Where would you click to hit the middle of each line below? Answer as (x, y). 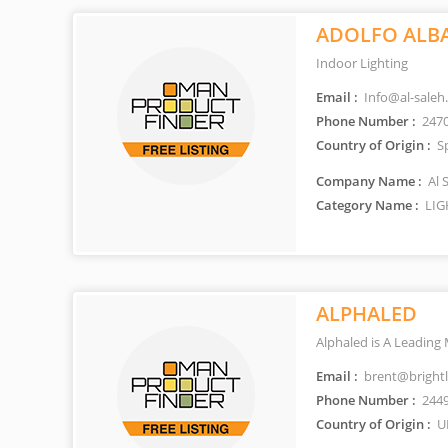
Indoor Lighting (362, 63)
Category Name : (367, 205)
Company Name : (369, 181)
